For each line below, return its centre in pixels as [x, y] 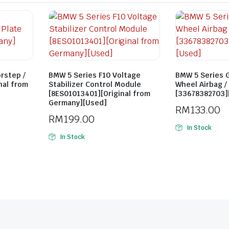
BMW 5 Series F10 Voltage [95, 75]
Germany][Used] [78, 103]
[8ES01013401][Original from [99, 94]
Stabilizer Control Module [95, 84]
